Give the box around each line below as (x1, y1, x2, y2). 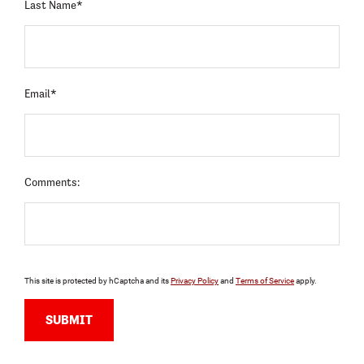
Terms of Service (236, 276, 294, 286)
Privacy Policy (171, 276, 219, 286)
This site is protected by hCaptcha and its (24, 276, 171, 286)
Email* (24, 87, 57, 101)
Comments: (24, 175, 80, 189)
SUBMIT (45, 312, 93, 328)
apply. (294, 276, 317, 286)
